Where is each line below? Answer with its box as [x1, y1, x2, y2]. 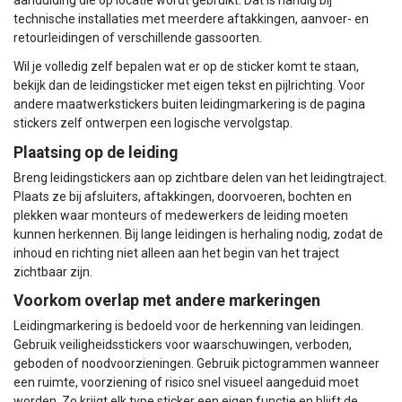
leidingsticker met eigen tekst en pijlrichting [90, 78, 333, 93]
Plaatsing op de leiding [13, 143, 178, 162]
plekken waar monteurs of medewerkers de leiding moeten [13, 207, 348, 223]
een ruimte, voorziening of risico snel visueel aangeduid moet [13, 374, 359, 389]
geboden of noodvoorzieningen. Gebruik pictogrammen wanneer [13, 355, 380, 371]
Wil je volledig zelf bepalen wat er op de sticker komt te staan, [13, 59, 359, 74]
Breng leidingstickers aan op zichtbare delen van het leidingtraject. [13, 170, 387, 185]
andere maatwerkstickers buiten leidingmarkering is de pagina [13, 97, 365, 112]
